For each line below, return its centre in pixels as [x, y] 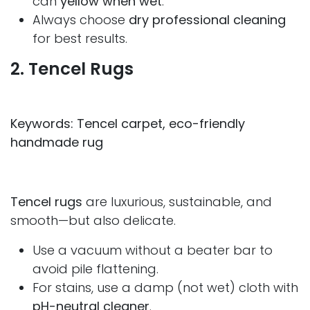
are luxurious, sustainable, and [177, 202]
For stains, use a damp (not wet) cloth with [165, 288]
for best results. [80, 39]
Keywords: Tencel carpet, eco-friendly [128, 124]
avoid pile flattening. [95, 269]
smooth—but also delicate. [93, 221]
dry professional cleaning [207, 20]
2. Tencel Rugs [72, 69]
